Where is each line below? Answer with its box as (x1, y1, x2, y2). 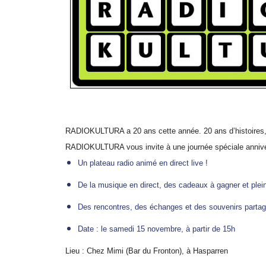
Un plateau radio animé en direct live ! (77, 159, 208, 167)
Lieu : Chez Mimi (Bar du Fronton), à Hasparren (65, 246, 228, 255)
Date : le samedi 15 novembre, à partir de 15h (77, 224, 235, 233)
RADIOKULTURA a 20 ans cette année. (65, 126, 204, 135)
